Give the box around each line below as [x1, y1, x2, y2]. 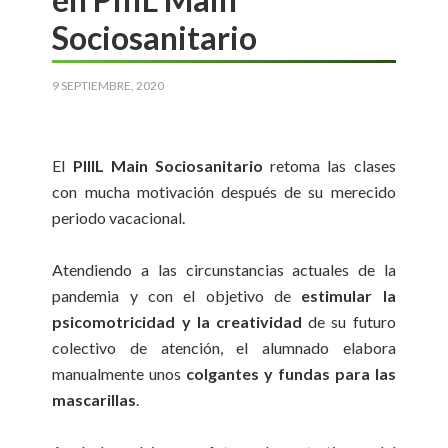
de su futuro [302, 312, 396, 332]
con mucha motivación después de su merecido [52, 182, 396, 202]
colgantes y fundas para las [186, 364, 396, 384]
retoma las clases [263, 156, 396, 176]
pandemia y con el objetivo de [52, 286, 302, 306]
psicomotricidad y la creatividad [52, 312, 302, 332]
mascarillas [52, 390, 137, 410]
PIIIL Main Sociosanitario [72, 156, 263, 176]
